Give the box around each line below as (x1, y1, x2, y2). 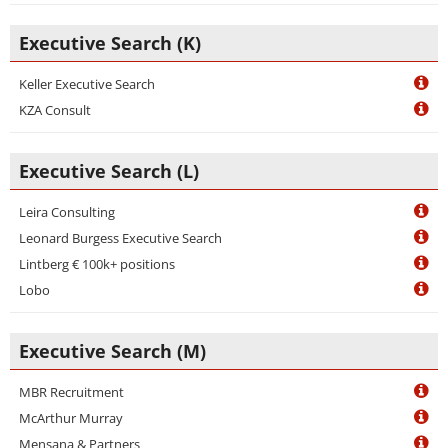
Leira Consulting (19, 203, 115, 221)
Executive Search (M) (19, 339, 206, 363)
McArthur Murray (19, 409, 123, 427)
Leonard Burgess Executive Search (19, 229, 222, 247)
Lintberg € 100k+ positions (19, 255, 175, 273)
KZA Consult (19, 101, 91, 119)
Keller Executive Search (19, 75, 155, 93)
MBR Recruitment (19, 383, 124, 401)
